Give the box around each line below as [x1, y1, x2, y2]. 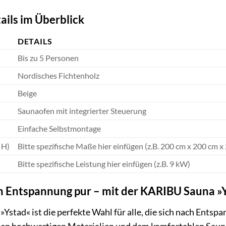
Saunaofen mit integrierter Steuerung [17, 106, 146, 116]
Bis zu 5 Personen [17, 53, 79, 63]
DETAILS [17, 36, 52, 46]
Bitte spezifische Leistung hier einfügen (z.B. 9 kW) [17, 159, 190, 169]
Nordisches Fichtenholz [17, 71, 99, 81]
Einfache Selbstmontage [17, 124, 101, 134]
